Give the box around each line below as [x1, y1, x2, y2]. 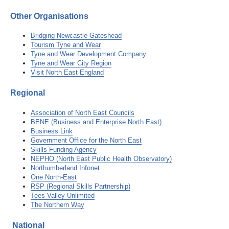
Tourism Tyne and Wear [31, 41, 101, 49]
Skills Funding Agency [31, 145, 97, 153]
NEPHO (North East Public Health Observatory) [31, 154, 172, 163]
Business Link [31, 127, 73, 135]
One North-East [31, 173, 77, 181]
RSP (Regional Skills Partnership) [31, 182, 130, 190]
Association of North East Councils [31, 108, 134, 117]
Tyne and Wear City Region [31, 59, 111, 67]
